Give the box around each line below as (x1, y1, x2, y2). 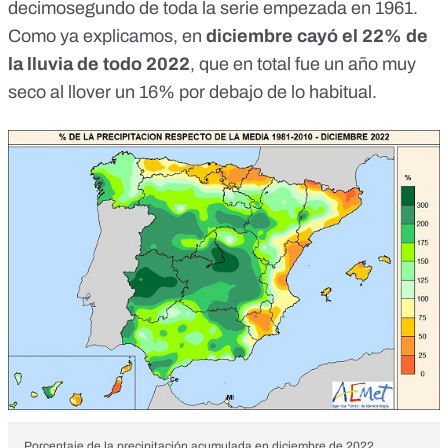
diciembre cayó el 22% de (202, 25, 428, 46)
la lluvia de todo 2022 (8, 53, 190, 74)
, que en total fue (190, 53, 324, 74)
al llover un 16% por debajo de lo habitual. (46, 81, 377, 102)
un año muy (324, 53, 416, 74)
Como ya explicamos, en (8, 25, 202, 46)
